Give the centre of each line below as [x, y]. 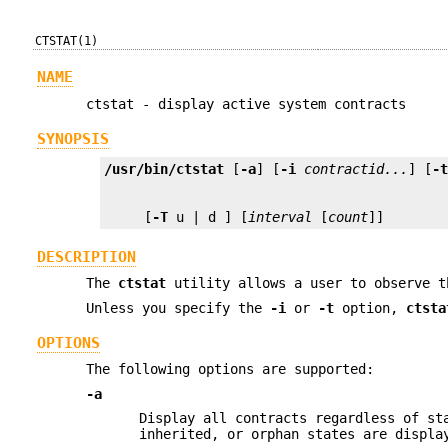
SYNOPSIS [72, 139]
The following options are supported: [230, 369]
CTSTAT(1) [67, 41]
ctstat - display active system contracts [246, 103]
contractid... [356, 169]
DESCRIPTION [86, 256]
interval [280, 217]
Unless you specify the [178, 307]
